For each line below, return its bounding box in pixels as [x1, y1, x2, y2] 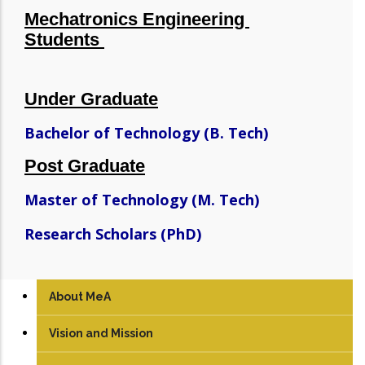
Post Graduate [24, 156, 145, 177]
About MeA [49, 289, 111, 303]
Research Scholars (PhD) [24, 223, 201, 244]
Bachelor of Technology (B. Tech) [24, 122, 268, 143]
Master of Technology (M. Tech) [24, 189, 259, 209]
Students [24, 29, 104, 51]
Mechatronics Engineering [24, 9, 249, 30]
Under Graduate [24, 89, 158, 110]
